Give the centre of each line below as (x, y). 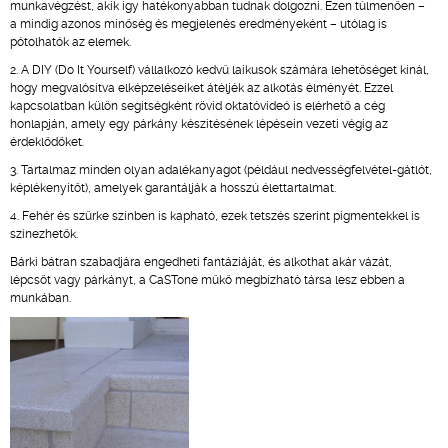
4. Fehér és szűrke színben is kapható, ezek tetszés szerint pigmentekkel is (215, 216)
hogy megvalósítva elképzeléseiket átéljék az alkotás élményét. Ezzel (201, 88)
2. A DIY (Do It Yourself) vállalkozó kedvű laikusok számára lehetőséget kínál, (219, 70)
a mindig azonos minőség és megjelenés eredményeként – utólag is (198, 24)
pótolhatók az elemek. (70, 42)
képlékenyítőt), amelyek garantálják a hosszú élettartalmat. (173, 188)
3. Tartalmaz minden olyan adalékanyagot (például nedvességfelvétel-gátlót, (221, 170)
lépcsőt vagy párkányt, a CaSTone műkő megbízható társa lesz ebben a (207, 280)
